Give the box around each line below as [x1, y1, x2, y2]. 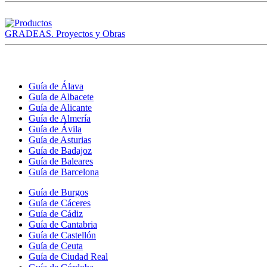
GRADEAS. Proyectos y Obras [5, 28, 125, 39]
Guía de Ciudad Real [29, 251, 108, 262]
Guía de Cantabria [29, 219, 97, 229]
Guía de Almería [29, 113, 91, 123]
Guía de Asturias [29, 134, 91, 145]
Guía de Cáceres [29, 197, 91, 208]
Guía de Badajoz [29, 145, 92, 156]
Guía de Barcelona [29, 166, 99, 177]
